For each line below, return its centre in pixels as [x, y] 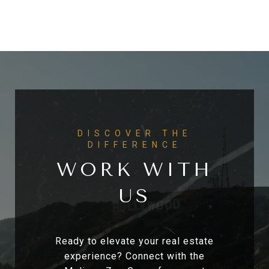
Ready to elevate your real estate [134, 241]
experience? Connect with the [134, 256]
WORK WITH [134, 170]
